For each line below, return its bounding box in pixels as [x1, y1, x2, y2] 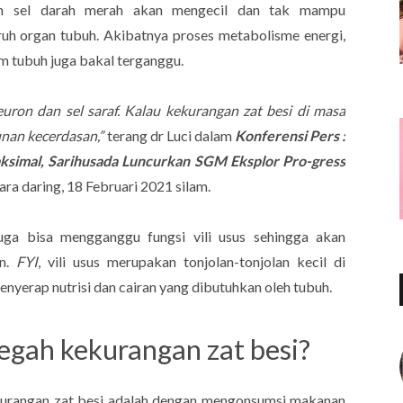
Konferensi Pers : [234, 126, 346, 144]
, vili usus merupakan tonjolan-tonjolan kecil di [38, 252, 345, 270]
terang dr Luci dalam [106, 126, 235, 144]
